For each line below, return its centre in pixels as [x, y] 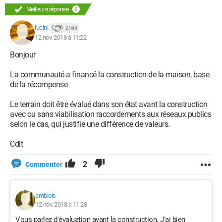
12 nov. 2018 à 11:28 [61, 204]
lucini [41, 28]
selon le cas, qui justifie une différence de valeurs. [90, 124]
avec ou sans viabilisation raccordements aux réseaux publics [111, 114]
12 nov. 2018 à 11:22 [60, 37]
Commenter [44, 165]
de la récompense [39, 84]
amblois [46, 195]
